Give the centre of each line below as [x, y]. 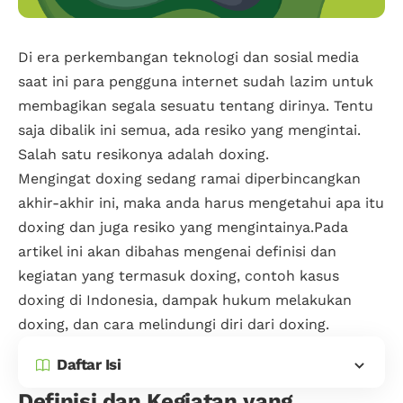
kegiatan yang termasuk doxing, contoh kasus [179, 275]
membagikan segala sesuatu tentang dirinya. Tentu [196, 105]
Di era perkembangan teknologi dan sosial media [188, 57]
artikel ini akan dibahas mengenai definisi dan [177, 251]
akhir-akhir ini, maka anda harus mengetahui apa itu [201, 202]
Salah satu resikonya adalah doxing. [146, 154]
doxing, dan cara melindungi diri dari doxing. [174, 324]
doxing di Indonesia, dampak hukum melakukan [185, 300]
